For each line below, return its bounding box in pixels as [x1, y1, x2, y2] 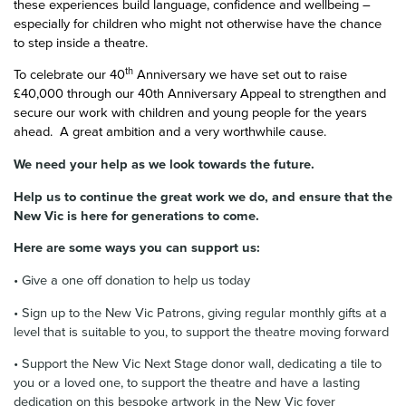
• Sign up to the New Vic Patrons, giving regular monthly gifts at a [14, 304, 387, 321]
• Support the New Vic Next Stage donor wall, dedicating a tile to [14, 356, 382, 372]
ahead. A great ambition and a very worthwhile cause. [14, 124, 326, 140]
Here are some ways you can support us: [14, 240, 260, 256]
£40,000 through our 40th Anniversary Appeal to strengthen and [14, 86, 386, 102]
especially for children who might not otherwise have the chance [14, 15, 382, 32]
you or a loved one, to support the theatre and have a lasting [14, 375, 360, 391]
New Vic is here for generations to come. [14, 208, 259, 224]
